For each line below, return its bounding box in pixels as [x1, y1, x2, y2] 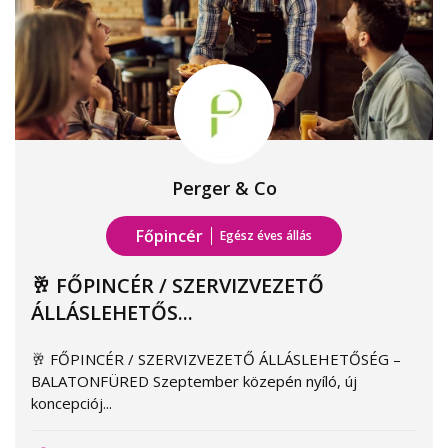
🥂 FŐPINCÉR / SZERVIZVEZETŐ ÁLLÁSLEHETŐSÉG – [31, 349, 401, 369]
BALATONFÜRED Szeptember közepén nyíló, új [31, 371, 357, 391]
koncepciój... [31, 393, 112, 413]
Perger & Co [171, 176, 277, 200]
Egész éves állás [220, 227, 312, 244]
